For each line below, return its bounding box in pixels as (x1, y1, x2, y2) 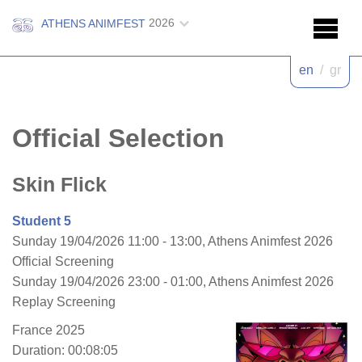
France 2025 (12, 322, 85, 337)
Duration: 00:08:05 (12, 343, 118, 357)
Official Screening (12, 254, 114, 268)
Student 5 (12, 213, 71, 228)
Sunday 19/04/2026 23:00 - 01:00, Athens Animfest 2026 (12, 274, 334, 288)
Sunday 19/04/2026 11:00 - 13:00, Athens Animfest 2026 (12, 234, 333, 248)
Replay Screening (12, 294, 116, 309)
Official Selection (12, 124, 225, 153)
